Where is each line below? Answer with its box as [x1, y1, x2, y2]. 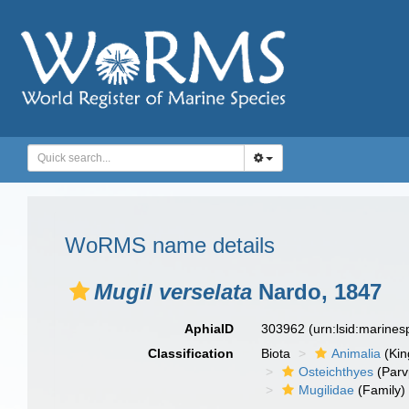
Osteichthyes [299, 364, 374, 379]
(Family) [354, 383, 406, 397]
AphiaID [184, 321, 235, 336]
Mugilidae [299, 383, 355, 397]
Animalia [331, 346, 382, 361]
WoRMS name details [65, 233, 275, 257]
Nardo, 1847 [252, 279, 382, 304]
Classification [148, 346, 235, 361]
